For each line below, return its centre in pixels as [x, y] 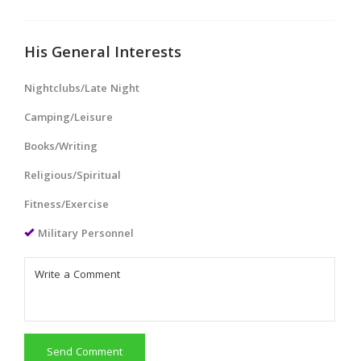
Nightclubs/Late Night [82, 89]
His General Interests [103, 54]
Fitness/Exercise [66, 205]
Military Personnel [86, 234]
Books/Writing [61, 147]
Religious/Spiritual [73, 176]
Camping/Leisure [68, 118]
